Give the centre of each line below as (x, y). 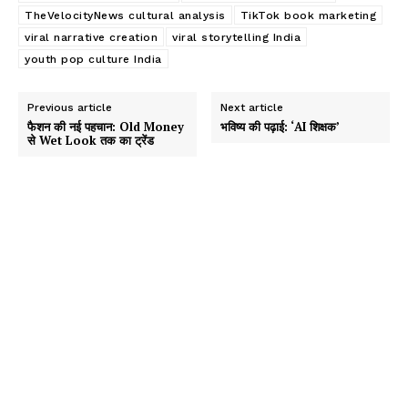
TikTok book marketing (308, 15)
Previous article (70, 107)
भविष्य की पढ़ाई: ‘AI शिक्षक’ (280, 126)
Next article (252, 107)
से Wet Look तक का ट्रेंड (91, 140)
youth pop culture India (93, 59)
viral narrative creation (91, 37)
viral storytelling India (236, 37)
